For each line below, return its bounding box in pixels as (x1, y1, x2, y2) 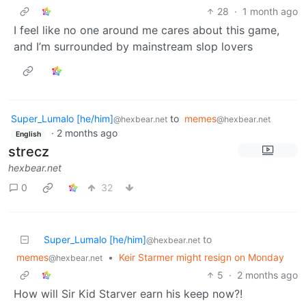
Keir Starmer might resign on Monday (119, 251, 284, 263)
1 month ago (242, 5, 298, 17)
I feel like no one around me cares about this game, (14, 23, 279, 37)
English (15, 129, 41, 139)
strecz (8, 143, 49, 160)
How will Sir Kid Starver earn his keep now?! (14, 286, 242, 301)
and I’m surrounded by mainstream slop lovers (14, 39, 253, 53)
